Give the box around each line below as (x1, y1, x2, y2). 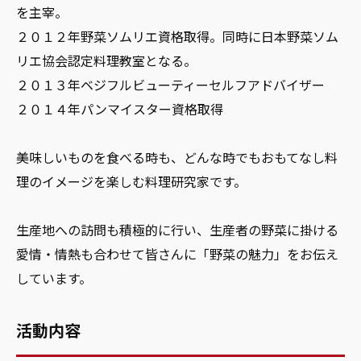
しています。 (16, 268, 92, 288)
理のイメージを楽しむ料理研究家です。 (16, 171, 247, 191)
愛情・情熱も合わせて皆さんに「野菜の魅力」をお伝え (16, 243, 338, 263)
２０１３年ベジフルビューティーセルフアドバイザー (16, 74, 325, 94)
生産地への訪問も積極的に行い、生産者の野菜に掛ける (16, 219, 338, 239)
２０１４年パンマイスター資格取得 (16, 98, 223, 118)
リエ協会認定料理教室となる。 (16, 50, 197, 70)
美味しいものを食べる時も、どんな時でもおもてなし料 (16, 147, 338, 167)
